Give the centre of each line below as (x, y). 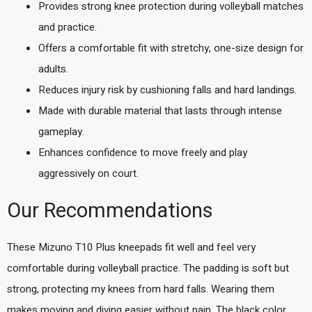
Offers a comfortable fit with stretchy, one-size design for (171, 48)
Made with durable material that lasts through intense (160, 110)
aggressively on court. (88, 173)
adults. (53, 69)
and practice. (68, 27)
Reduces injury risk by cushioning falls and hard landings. (167, 89)
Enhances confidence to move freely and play (143, 152)
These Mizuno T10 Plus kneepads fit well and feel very (131, 247)
